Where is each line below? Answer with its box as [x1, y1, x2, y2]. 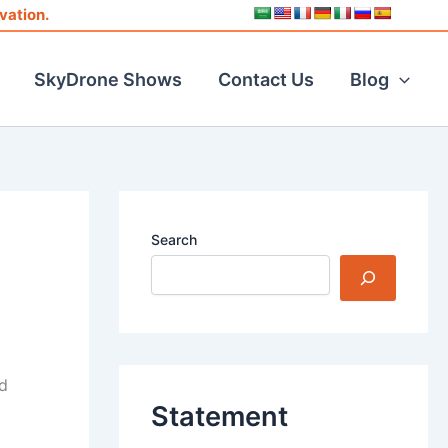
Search [150, 231, 197, 248]
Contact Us [218, 68, 315, 90]
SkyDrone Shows [34, 68, 183, 90]
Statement [150, 400, 288, 434]
